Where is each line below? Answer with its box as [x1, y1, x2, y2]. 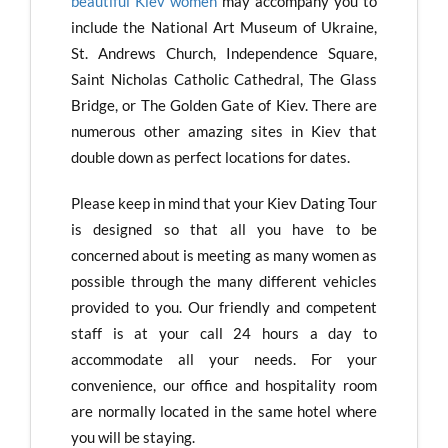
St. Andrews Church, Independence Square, [71, 43, 377, 62]
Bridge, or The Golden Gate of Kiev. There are [71, 95, 377, 114]
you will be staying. [71, 427, 195, 446]
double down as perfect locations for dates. [71, 147, 350, 166]
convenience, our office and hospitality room [71, 375, 377, 394]
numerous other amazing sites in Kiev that [71, 121, 377, 140]
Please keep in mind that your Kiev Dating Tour [71, 193, 377, 212]
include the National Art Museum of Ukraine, [71, 17, 377, 36]
